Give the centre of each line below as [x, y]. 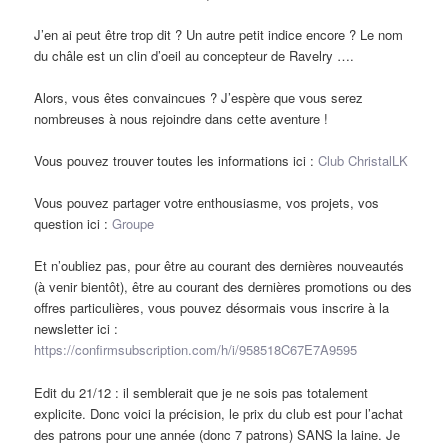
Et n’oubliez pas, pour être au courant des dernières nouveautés [219, 266]
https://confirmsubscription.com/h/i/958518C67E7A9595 [196, 350]
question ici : [73, 224]
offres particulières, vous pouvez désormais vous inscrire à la [212, 308]
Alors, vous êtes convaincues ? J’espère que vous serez [199, 98]
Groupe [133, 224]
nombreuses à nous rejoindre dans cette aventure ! [181, 119]
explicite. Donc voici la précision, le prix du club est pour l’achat [219, 413]
